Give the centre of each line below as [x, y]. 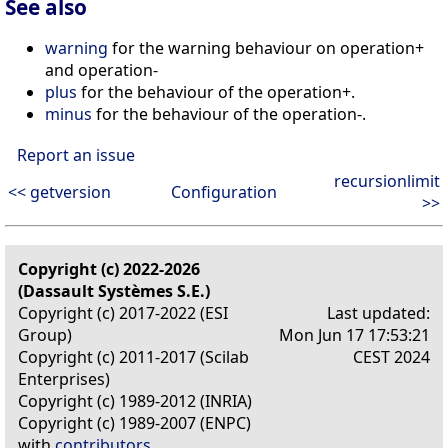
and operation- [101, 69]
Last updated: [378, 312]
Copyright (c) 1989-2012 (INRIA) [135, 400]
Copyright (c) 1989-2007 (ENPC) [134, 422]
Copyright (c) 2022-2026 [109, 268]
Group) [45, 334]
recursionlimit [387, 180]
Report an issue [76, 154]
